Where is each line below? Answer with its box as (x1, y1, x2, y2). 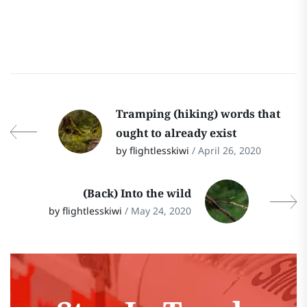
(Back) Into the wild (83, 186, 191, 201)
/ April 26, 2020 (192, 144, 261, 158)
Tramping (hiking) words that (116, 106, 280, 122)
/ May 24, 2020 (125, 204, 191, 218)
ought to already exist (116, 125, 236, 141)
